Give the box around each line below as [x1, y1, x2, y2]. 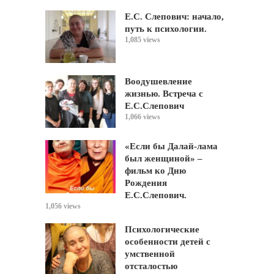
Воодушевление [125, 76, 192, 86]
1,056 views [45, 202, 81, 211]
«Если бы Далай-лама [125, 141, 218, 152]
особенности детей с [125, 237, 210, 247]
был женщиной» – [125, 154, 202, 164]
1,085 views [125, 35, 160, 44]
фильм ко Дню [125, 166, 186, 176]
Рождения [125, 178, 167, 188]
